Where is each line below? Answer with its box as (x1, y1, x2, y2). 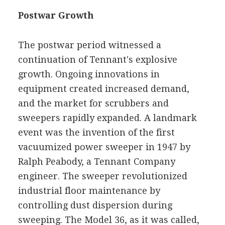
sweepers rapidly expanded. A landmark (18, 112, 197, 123)
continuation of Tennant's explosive (18, 54, 177, 65)
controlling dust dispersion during (18, 199, 172, 210)
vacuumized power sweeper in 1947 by (18, 141, 190, 152)
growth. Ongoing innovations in (18, 68, 160, 79)
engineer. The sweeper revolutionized (18, 170, 187, 181)
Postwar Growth (18, 10, 94, 21)
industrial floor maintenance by (18, 185, 160, 196)
